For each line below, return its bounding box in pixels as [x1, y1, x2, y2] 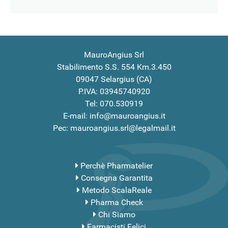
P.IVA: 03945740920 [78, 87, 150, 97]
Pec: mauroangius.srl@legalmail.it [52, 123, 176, 133]
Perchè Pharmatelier [80, 161, 153, 171]
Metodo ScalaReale [81, 185, 152, 195]
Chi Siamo [98, 210, 135, 220]
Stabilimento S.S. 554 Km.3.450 [56, 62, 172, 72]
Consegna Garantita [80, 173, 153, 183]
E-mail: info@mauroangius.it [63, 111, 165, 121]
